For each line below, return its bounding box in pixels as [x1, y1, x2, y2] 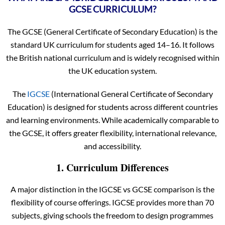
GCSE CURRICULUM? [69, 3, 156, 15]
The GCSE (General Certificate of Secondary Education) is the [8, 26, 217, 36]
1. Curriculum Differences [56, 160, 169, 175]
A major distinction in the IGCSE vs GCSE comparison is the [11, 184, 214, 194]
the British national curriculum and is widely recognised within [6, 52, 219, 62]
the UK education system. [68, 65, 157, 75]
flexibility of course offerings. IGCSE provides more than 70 [11, 197, 214, 207]
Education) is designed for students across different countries [7, 101, 218, 111]
